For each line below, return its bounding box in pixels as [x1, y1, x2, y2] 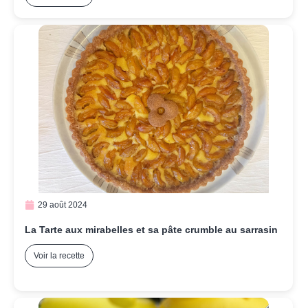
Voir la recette [34, 251, 85, 261]
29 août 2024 [38, 200, 87, 210]
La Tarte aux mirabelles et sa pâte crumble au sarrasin [25, 224, 278, 236]
